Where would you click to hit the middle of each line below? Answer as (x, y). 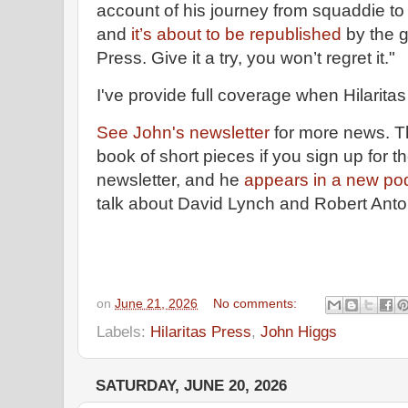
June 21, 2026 (156, 304)
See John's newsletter (183, 132)
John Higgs (299, 332)
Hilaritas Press (201, 332)
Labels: (123, 332)
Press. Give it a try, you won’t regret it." (246, 58)
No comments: (257, 304)
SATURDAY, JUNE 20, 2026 (191, 386)
